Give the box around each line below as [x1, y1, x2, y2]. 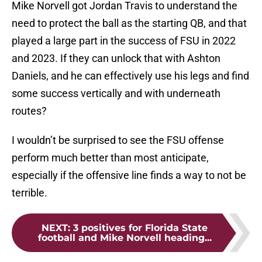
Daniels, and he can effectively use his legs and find [12, 70, 249, 82]
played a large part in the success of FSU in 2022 [12, 35, 236, 47]
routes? [12, 105, 47, 118]
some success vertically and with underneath [12, 87, 220, 100]
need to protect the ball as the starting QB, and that [12, 17, 247, 30]
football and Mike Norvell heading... [37, 232, 212, 244]
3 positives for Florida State [73, 222, 208, 234]
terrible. [12, 187, 57, 199]
